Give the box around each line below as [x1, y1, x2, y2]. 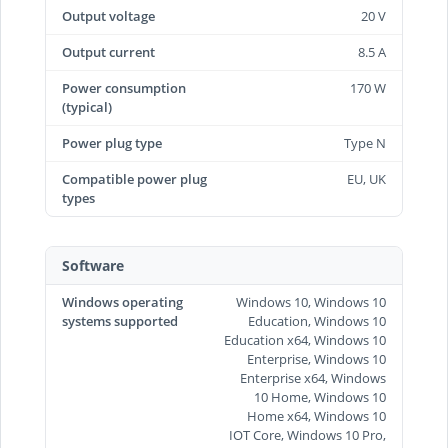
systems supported [62, 312, 178, 330]
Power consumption [62, 79, 186, 97]
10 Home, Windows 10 [254, 388, 386, 406]
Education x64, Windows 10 [224, 331, 386, 349]
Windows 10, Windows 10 [236, 293, 386, 311]
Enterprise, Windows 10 [247, 350, 386, 368]
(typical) [62, 98, 112, 116]
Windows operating [62, 293, 183, 311]
